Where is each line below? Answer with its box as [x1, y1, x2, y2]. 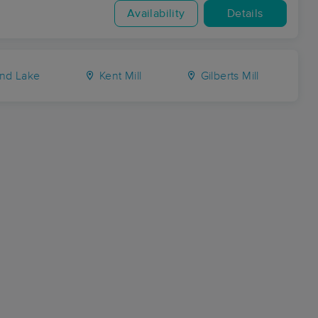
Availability [126, 8, 185, 19]
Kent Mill [96, 70, 142, 82]
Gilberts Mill [197, 70, 259, 82]
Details [226, 8, 263, 19]
